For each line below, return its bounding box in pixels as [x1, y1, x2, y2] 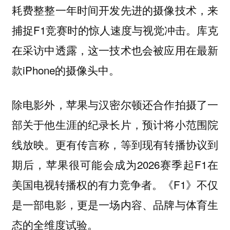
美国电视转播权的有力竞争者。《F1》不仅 [11, 176, 219, 192]
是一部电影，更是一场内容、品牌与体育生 [11, 196, 219, 212]
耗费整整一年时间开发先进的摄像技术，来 [11, 2, 219, 18]
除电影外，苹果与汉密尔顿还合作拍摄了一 [11, 96, 219, 112]
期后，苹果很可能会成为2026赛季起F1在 [11, 156, 219, 172]
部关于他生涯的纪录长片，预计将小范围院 [11, 116, 219, 132]
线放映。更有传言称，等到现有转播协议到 [11, 136, 219, 152]
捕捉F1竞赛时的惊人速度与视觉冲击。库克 [11, 22, 219, 38]
